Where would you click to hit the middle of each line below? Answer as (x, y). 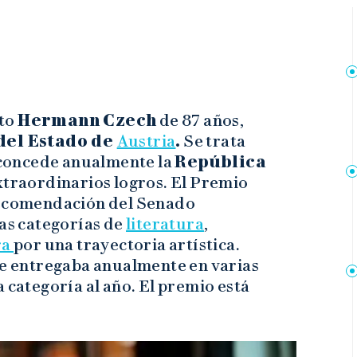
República (221, 162)
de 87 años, (200, 121)
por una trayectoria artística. (127, 245)
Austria (146, 141)
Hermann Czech (87, 121)
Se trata (213, 141)
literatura (165, 224)
